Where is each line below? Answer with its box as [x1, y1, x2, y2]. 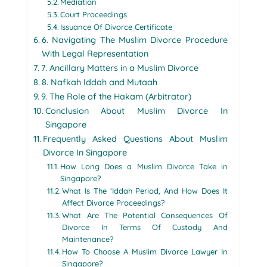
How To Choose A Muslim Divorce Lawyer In [62, 246, 228, 256]
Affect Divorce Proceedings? [62, 197, 165, 207]
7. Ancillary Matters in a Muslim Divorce [41, 62, 198, 73]
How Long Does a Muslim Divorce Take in [60, 161, 228, 171]
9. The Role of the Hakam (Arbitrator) [41, 91, 191, 102]
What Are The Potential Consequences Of [62, 210, 228, 220]
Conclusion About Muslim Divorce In [45, 105, 228, 116]
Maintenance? [62, 234, 114, 244]
